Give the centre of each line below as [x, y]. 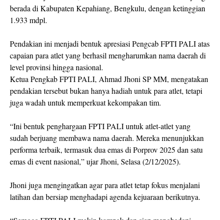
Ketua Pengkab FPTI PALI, [54, 79]
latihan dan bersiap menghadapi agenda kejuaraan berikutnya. [105, 197]
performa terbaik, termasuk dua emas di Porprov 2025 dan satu [106, 150]
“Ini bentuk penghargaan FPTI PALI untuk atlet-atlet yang [100, 126]
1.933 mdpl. [28, 20]
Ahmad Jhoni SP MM [133, 79]
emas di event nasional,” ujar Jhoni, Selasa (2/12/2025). [95, 161]
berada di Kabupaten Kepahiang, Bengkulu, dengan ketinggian [108, 8]
